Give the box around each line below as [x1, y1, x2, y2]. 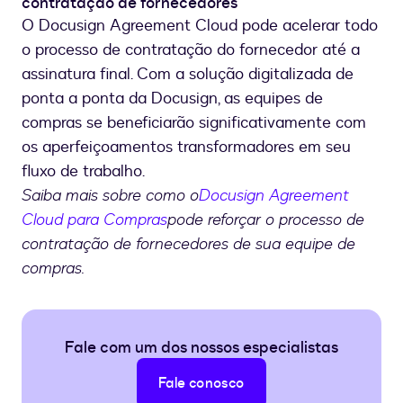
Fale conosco [158, 373, 245, 394]
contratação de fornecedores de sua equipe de [22, 233, 355, 255]
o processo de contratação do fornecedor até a [22, 39, 360, 62]
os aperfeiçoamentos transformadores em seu [22, 136, 351, 159]
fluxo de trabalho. [22, 160, 145, 184]
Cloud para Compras [22, 209, 167, 231]
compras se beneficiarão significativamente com [22, 112, 366, 135]
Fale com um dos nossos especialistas [65, 336, 338, 360]
